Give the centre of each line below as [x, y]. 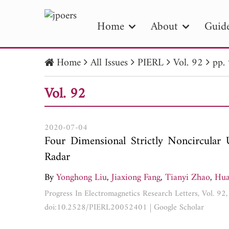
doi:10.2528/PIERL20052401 [96, 207]
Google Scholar [179, 207]
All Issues [109, 63]
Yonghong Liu [82, 177]
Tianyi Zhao [188, 177]
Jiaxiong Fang [136, 177]
